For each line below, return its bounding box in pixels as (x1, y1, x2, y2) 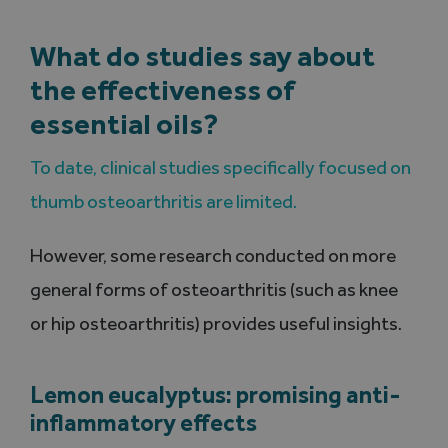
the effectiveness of (29, 72, 295, 108)
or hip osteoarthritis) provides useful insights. (29, 312, 402, 336)
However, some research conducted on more (29, 244, 396, 268)
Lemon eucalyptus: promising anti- (29, 379, 401, 409)
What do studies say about (29, 38, 375, 74)
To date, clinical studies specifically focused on (29, 156, 411, 180)
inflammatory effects (29, 407, 257, 437)
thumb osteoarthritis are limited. (29, 190, 297, 214)
